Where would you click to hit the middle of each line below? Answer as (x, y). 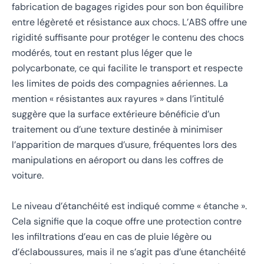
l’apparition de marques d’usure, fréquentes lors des (124, 145)
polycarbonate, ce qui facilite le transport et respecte (127, 68)
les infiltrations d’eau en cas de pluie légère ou (112, 236)
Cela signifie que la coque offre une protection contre (127, 221)
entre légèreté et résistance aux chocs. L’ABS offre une (129, 22)
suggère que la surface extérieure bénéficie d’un (116, 114)
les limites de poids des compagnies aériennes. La (120, 84)
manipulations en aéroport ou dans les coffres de (118, 160)
